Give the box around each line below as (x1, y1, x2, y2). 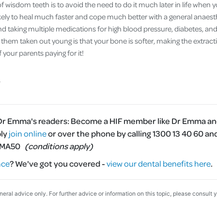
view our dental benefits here (107, 158, 211, 169)
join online (9, 128, 46, 139)
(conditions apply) (25, 140, 93, 152)
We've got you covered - (14, 158, 107, 169)
